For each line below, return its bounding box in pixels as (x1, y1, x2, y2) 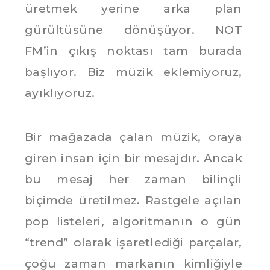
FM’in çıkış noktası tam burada (25, 43, 242, 58)
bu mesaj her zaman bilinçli (25, 172, 242, 186)
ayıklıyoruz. (25, 86, 95, 100)
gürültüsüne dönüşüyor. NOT (25, 22, 242, 37)
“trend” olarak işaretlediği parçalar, (25, 235, 242, 250)
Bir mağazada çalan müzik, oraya (25, 130, 242, 144)
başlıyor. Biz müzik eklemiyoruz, (25, 64, 242, 79)
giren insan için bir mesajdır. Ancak (25, 151, 242, 165)
